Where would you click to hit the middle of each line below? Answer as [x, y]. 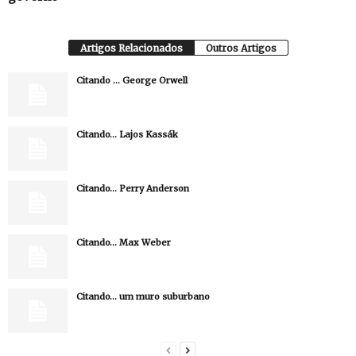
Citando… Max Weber [124, 242]
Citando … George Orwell [132, 80]
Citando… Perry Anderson [133, 188]
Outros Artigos [241, 48]
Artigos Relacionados [131, 48]
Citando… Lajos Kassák [127, 134]
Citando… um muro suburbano [143, 296]
